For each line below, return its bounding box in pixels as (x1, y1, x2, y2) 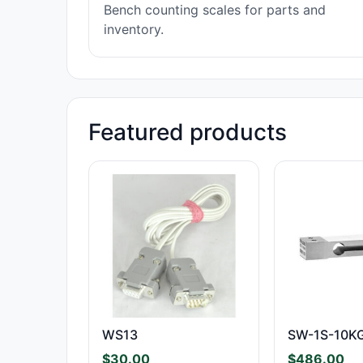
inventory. (104, 21, 164, 37)
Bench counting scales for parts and (104, 2, 326, 18)
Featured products (88, 118, 287, 146)
